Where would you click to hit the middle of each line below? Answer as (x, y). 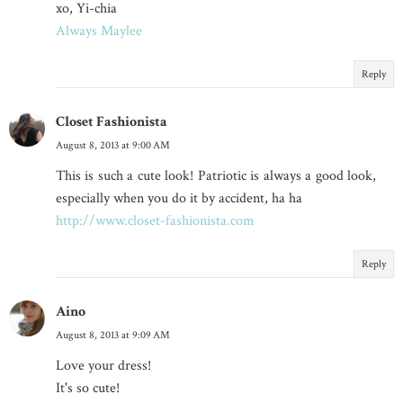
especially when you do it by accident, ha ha (179, 198)
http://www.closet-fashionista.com (155, 220)
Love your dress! (103, 365)
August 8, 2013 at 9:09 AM (113, 335)
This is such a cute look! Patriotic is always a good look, (216, 175)
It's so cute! (88, 388)
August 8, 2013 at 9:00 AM (113, 145)
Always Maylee (99, 31)
